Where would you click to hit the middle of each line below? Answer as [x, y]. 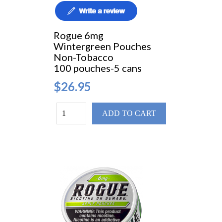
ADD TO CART [129, 113]
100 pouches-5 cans [97, 68]
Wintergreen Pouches [103, 46]
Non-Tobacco [84, 57]
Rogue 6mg [79, 35]
